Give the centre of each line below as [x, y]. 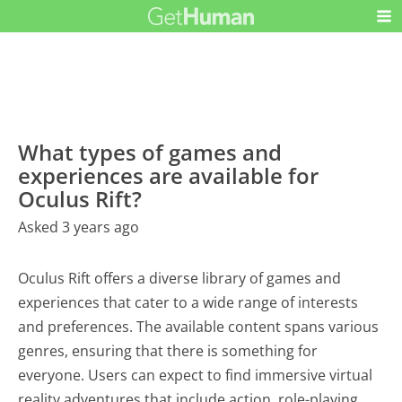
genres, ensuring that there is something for [168, 351]
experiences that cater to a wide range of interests [188, 303]
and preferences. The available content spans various [199, 327]
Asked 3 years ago [79, 227]
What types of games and [150, 153]
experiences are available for [169, 176]
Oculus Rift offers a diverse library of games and [180, 279]
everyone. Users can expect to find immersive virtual [196, 376]
